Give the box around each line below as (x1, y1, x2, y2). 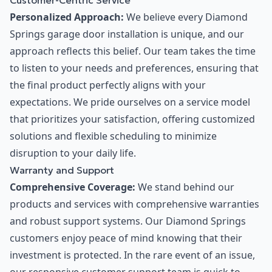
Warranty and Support (10, 164, 114, 177)
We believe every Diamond (124, 10, 248, 24)
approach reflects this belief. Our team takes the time (10, 44, 256, 58)
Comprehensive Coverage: (10, 180, 135, 194)
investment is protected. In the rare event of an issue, (10, 248, 255, 262)
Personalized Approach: (10, 10, 124, 24)
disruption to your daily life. (10, 146, 136, 160)
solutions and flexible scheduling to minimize (10, 129, 217, 143)
